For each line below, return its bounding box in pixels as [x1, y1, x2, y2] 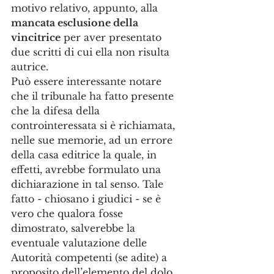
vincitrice [11, 31, 61, 43]
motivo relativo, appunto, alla [11, 2, 161, 14]
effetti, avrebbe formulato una [11, 163, 164, 176]
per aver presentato [61, 31, 165, 43]
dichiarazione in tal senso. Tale [11, 178, 166, 190]
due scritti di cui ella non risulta [11, 46, 172, 58]
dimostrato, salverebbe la [11, 222, 138, 234]
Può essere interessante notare [11, 75, 165, 87]
